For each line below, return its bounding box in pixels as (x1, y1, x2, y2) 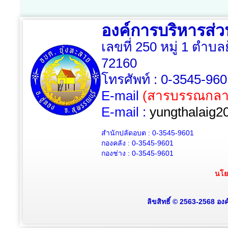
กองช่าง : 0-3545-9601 (101, 149, 174, 157)
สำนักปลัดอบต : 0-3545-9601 (101, 129, 194, 137)
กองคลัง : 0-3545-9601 (101, 139, 174, 147)
